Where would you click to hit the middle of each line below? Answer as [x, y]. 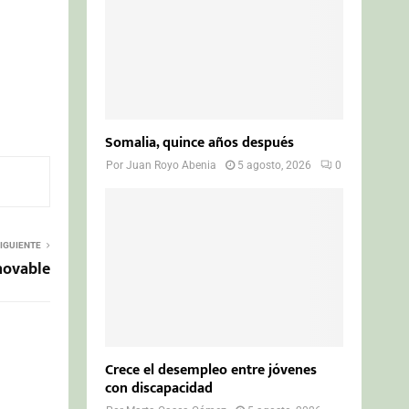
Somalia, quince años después [200, 142]
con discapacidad [159, 388]
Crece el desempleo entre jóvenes [211, 370]
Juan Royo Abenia [172, 165]
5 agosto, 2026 [275, 165]
